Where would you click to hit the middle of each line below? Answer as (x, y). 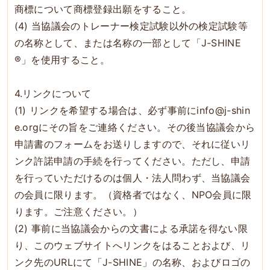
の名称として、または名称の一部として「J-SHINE (128, 42)
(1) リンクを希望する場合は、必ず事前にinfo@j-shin (132, 110)
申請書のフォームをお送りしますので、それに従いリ (132, 144)
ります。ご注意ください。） (78, 211)
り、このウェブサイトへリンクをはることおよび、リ (132, 245)
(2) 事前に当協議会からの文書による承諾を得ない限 (131, 228)
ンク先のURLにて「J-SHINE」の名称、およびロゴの (132, 262)
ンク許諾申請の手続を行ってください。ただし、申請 (132, 161)
